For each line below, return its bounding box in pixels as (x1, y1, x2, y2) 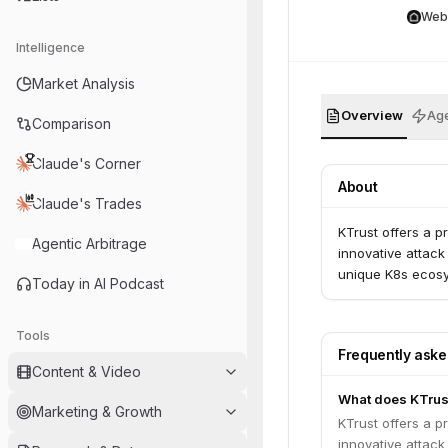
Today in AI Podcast (32, 275, 164, 292)
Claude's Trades (32, 195, 142, 212)
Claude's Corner (32, 155, 141, 172)
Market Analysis (32, 75, 135, 92)
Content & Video (32, 363, 141, 380)
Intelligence (16, 40, 85, 55)
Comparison (32, 115, 111, 132)
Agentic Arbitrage (32, 235, 147, 252)
